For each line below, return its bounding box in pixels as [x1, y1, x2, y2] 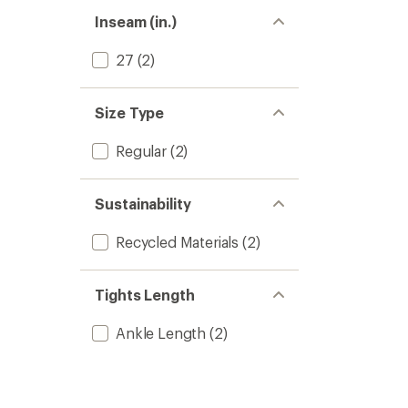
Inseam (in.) [95, 13, 178, 30]
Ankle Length [116, 324, 207, 342]
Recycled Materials [116, 233, 240, 250]
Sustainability [95, 195, 191, 212]
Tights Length [95, 286, 195, 303]
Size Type [95, 104, 165, 121]
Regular [116, 142, 167, 159]
